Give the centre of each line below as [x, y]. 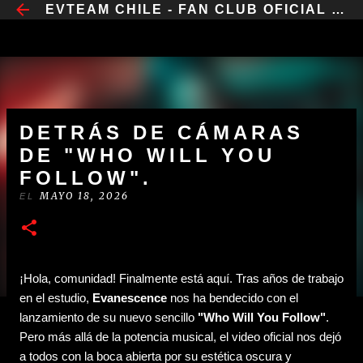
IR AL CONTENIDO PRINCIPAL [181, 20]
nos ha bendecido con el [233, 298]
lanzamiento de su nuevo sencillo [109, 317]
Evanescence [130, 298]
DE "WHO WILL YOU [147, 155]
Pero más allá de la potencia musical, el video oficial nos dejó [180, 337]
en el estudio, [56, 298]
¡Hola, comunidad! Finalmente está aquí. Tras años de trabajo [181, 278]
